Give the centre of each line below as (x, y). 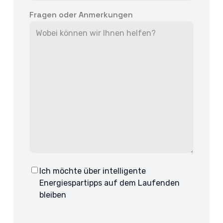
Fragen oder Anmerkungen (81, 15)
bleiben (53, 195)
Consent (46, 174)
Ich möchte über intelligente (93, 171)
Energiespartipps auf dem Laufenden (110, 183)
